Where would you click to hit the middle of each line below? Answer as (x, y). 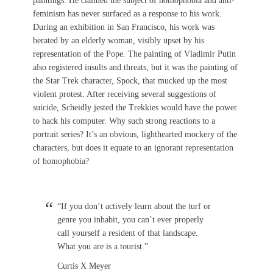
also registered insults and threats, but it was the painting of (135, 67)
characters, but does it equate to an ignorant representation (133, 147)
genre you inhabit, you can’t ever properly (130, 219)
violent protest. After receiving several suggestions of (125, 94)
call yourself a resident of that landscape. (128, 233)
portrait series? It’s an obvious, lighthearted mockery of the (135, 134)
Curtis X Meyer (84, 266)
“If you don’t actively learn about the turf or (134, 206)
